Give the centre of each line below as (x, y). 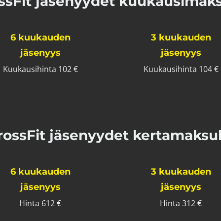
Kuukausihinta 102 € (40, 69)
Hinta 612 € (40, 203)
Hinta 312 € (181, 203)
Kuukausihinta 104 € (181, 69)
